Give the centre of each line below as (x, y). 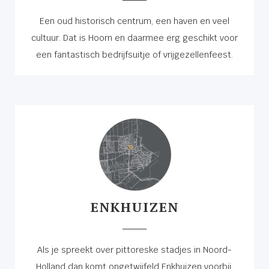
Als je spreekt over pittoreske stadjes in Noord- (134, 249)
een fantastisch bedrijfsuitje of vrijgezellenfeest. (134, 54)
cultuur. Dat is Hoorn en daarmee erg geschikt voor (134, 38)
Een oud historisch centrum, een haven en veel (134, 21)
